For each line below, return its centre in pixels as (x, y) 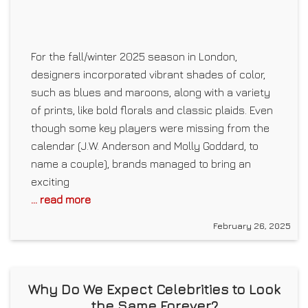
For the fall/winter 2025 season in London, (134, 56)
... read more (61, 199)
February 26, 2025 (252, 225)
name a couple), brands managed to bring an (141, 164)
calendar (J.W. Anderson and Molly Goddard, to (145, 146)
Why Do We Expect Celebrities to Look (154, 289)
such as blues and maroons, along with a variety (151, 92)
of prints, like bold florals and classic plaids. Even (152, 110)
